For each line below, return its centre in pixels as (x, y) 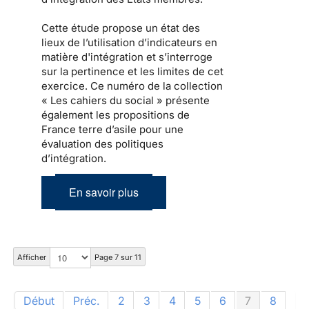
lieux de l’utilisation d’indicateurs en (129, 43)
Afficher (32, 258)
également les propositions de (116, 115)
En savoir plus (104, 192)
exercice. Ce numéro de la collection (132, 86)
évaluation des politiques (102, 144)
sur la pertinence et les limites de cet (132, 72)
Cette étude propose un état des (121, 28)
